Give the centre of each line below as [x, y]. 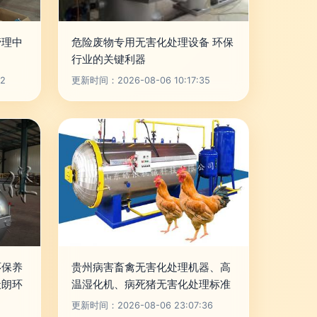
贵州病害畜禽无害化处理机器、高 [151, 267]
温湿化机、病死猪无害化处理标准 [151, 284]
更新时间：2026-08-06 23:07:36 [142, 305]
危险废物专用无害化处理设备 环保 [152, 42]
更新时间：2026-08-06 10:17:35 [141, 80]
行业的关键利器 [109, 59]
